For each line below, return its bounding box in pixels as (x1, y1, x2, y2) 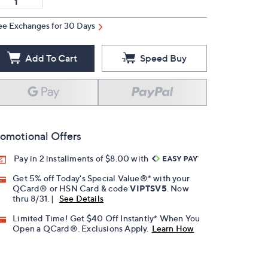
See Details (59, 193, 104, 204)
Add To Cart (25, 52, 77, 64)
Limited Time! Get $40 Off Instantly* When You (13, 213, 200, 224)
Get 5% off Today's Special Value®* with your (13, 173, 190, 184)
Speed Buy (140, 52, 187, 64)
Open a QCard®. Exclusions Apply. (13, 223, 149, 234)
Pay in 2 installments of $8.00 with (14, 153, 151, 163)
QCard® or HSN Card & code (13, 183, 130, 194)
